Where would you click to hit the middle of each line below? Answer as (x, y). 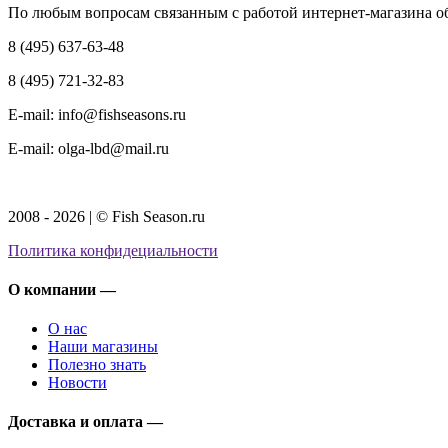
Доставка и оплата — (85, 422)
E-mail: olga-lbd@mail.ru (88, 148)
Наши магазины (103, 347)
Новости (77, 383)
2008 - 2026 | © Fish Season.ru (106, 216)
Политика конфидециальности (113, 250)
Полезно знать (97, 365)
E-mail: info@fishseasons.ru (97, 114)
